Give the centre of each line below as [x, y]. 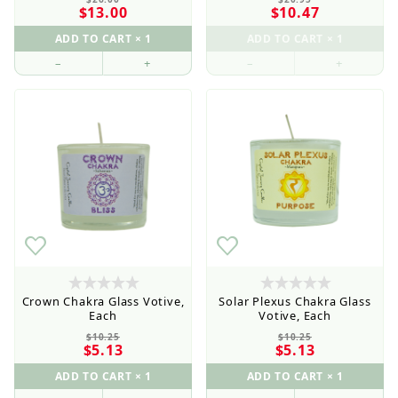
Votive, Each [295, 315]
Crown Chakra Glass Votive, [103, 301]
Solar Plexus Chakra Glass [295, 301]
